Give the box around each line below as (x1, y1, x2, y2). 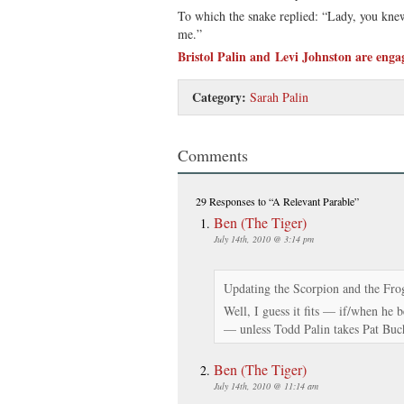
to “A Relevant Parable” (255, 193, 359, 208)
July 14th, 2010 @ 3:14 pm (214, 232, 314, 245)
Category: (192, 87, 246, 106)
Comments (178, 143, 248, 166)
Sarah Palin (250, 87, 308, 106)
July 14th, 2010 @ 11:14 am (214, 379, 318, 392)
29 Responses (196, 193, 255, 208)
